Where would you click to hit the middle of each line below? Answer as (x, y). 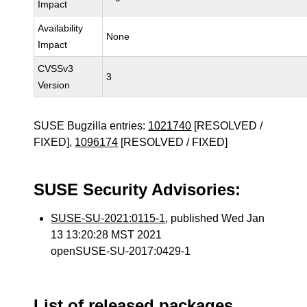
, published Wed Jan (215, 218)
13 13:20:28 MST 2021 (107, 235)
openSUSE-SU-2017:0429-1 (121, 251)
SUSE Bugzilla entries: (91, 126)
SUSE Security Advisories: (137, 189)
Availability (61, 28)
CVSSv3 (56, 69)
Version (54, 85)
